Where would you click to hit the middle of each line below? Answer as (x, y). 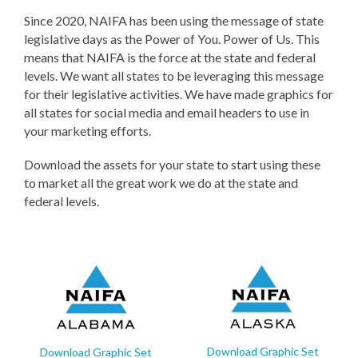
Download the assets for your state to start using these (172, 164)
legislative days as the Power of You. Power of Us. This (172, 39)
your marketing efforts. (88, 131)
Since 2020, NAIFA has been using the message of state (174, 20)
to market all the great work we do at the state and (161, 183)
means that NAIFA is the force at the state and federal (170, 57)
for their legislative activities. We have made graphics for (179, 94)
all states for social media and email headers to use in (167, 112)
